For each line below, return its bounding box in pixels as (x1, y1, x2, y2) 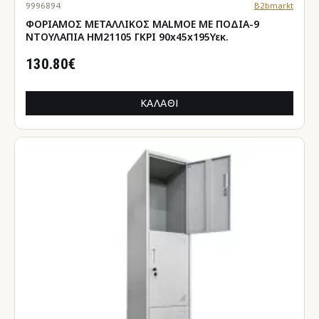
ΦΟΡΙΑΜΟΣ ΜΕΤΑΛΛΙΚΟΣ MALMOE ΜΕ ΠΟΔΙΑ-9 (26, 16, 259, 31)
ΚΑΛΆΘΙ (140, 97, 179, 109)
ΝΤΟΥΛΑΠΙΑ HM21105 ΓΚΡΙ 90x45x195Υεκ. (26, 29, 229, 43)
